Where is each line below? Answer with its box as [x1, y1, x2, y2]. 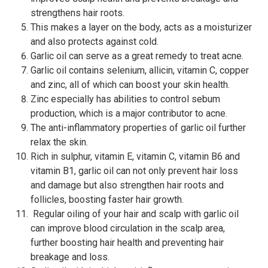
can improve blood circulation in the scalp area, [31, 222, 225, 234]
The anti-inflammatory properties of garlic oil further [31, 121, 246, 133]
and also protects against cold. [31, 35, 159, 47]
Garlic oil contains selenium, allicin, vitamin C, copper [31, 64, 249, 76]
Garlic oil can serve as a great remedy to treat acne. [31, 50, 243, 62]
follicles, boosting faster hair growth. [31, 193, 184, 205]
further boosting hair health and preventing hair [31, 236, 224, 248]
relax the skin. [31, 136, 88, 148]
